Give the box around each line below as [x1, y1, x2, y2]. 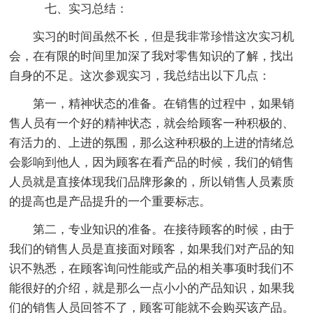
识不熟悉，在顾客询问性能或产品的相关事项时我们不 [9, 261, 295, 275]
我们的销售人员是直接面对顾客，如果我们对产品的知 [9, 242, 295, 256]
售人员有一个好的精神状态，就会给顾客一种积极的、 [9, 116, 295, 130]
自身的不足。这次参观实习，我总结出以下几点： [9, 68, 271, 82]
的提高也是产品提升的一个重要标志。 [9, 194, 212, 208]
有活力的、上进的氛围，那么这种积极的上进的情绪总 [9, 136, 295, 150]
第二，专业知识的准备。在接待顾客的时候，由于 [33, 222, 295, 236]
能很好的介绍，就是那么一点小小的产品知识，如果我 [9, 281, 295, 295]
